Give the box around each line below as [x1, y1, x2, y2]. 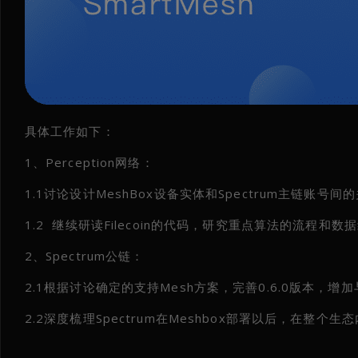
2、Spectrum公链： [24, 247, 145, 264]
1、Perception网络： [24, 153, 154, 170]
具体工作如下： [24, 122, 115, 139]
